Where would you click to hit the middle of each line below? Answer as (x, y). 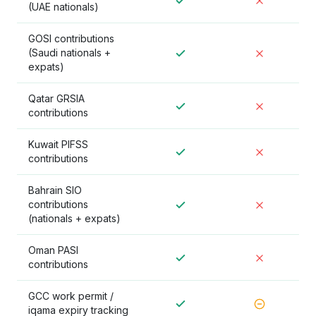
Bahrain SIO (55, 190)
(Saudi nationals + (69, 53)
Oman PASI (53, 250)
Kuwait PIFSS (58, 144)
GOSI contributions (71, 38)
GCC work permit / (71, 296)
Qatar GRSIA (56, 98)
